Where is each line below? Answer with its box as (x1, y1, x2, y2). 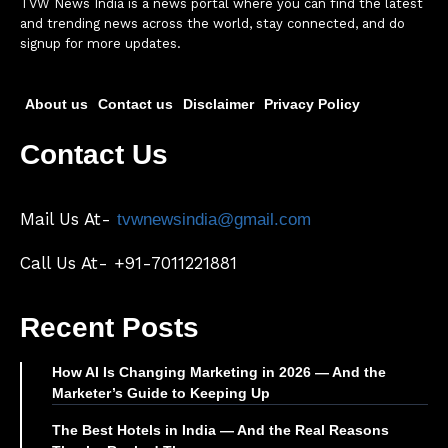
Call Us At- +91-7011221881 (20, 253, 237, 274)
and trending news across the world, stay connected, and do (20, 16, 405, 32)
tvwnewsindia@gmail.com (117, 210, 311, 230)
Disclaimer (183, 96, 254, 113)
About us (25, 96, 88, 113)
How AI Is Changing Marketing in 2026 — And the (52, 364, 386, 381)
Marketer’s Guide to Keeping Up (52, 385, 270, 402)
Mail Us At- (20, 209, 117, 230)
